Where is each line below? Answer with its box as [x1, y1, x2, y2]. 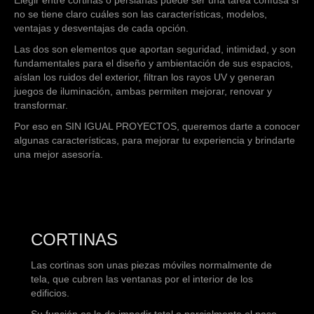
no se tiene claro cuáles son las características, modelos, [14, 8, 267, 20]
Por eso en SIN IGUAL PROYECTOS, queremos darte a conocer [14, 120, 300, 132]
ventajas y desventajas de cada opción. [14, 22, 189, 34]
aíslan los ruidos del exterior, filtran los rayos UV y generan [14, 71, 275, 83]
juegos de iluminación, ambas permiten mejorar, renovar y [14, 85, 272, 97]
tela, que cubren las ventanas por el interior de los [31, 273, 253, 285]
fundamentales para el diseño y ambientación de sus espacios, [14, 57, 293, 69]
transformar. [14, 99, 68, 111]
